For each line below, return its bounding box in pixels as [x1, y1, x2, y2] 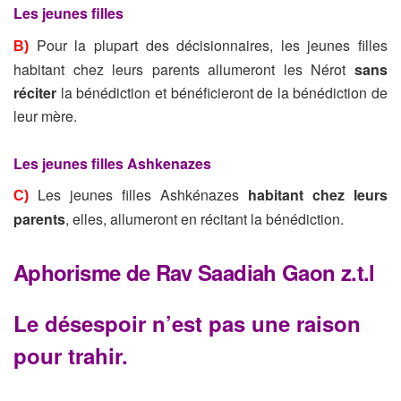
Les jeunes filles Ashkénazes [38, 184, 248, 206]
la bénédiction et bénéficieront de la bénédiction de [56, 81, 388, 103]
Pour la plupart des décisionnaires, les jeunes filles [36, 34, 388, 55]
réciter [13, 81, 56, 103]
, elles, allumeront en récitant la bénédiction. [65, 209, 344, 230]
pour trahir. [13, 340, 128, 371]
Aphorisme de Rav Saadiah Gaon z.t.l [13, 256, 375, 287]
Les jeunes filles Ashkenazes [13, 152, 211, 174]
